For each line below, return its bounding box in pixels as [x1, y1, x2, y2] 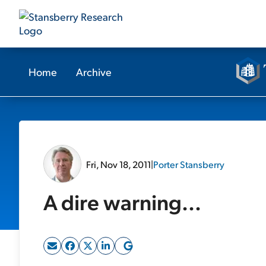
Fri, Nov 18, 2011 [86, 157, 151, 170]
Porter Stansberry [153, 157, 224, 170]
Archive [76, 65, 112, 78]
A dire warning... [43, 188, 201, 216]
